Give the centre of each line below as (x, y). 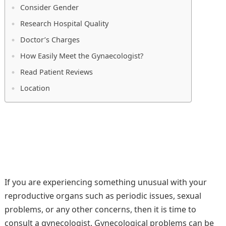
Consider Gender (49, 8)
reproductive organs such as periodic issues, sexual (103, 196)
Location (35, 88)
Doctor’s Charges (50, 40)
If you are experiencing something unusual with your (105, 182)
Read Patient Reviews (57, 72)
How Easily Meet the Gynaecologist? (81, 56)
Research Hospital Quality (64, 24)
